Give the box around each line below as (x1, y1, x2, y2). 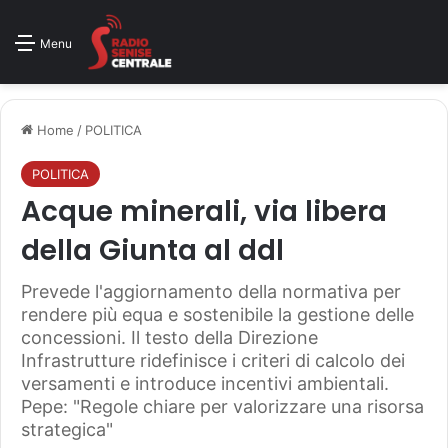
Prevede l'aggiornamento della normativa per (21, 281, 401, 302)
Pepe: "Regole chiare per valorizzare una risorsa (21, 396, 424, 417)
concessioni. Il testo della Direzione (21, 327, 318, 348)
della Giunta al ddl (21, 231, 284, 270)
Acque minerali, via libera (21, 192, 387, 231)
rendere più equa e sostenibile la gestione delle (21, 304, 414, 325)
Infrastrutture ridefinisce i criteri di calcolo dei (21, 350, 405, 371)
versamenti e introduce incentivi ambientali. (21, 373, 389, 394)
